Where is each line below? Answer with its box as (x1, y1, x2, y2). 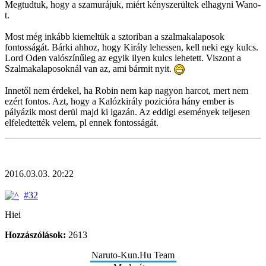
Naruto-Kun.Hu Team (91, 250, 175, 261)
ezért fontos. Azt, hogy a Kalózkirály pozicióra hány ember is (5, 96, 234, 106)
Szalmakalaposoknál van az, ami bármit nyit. (5, 63, 174, 74)
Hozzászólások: (5, 230, 66, 240)
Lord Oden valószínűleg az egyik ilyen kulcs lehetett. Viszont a (5, 52, 241, 63)
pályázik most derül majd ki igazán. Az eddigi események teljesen (5, 106, 250, 117)
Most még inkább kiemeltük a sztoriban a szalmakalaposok (5, 31, 224, 42)
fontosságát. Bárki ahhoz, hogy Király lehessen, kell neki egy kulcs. (5, 42, 258, 52)
